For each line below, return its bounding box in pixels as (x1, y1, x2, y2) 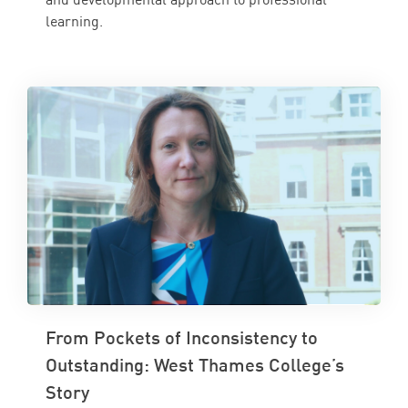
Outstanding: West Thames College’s (46, 353, 344, 376)
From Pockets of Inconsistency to (46, 326, 318, 349)
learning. (46, 12, 103, 31)
